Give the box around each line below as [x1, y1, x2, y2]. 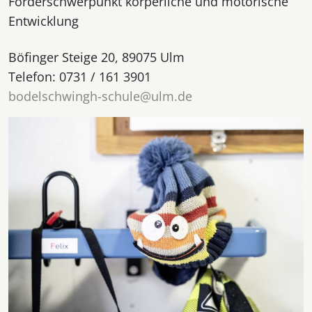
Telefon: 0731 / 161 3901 [8, 68, 151, 86]
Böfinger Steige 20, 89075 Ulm [8, 49, 192, 66]
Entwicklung [8, 13, 82, 30]
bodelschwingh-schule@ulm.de [8, 88, 192, 105]
